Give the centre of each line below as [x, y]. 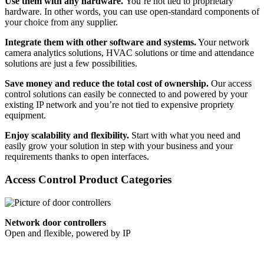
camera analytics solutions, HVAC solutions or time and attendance [129, 53]
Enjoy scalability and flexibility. [67, 136]
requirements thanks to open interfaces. [77, 157]
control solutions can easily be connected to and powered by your [126, 94]
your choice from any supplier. [61, 22]
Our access [230, 84]
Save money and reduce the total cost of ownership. [107, 84]
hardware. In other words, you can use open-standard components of [132, 12]
